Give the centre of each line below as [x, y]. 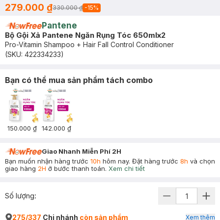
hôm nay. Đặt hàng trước [140, 161]
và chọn [202, 161]
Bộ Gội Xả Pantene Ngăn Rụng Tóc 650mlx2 [85, 35]
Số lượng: [21, 196]
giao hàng [21, 168]
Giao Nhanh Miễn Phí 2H [82, 151]
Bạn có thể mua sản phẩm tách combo [79, 80]
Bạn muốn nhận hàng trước [48, 161]
